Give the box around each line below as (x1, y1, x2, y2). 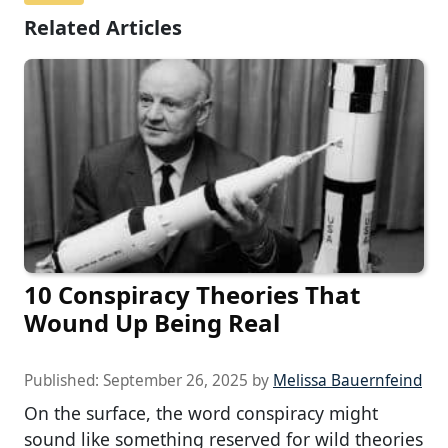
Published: (24, 369, 103, 391)
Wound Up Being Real (24, 305, 280, 339)
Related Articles (24, 14, 182, 42)
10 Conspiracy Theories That (24, 277, 360, 311)
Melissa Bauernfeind (273, 369, 422, 391)
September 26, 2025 (103, 369, 248, 391)
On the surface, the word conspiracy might (24, 400, 378, 425)
